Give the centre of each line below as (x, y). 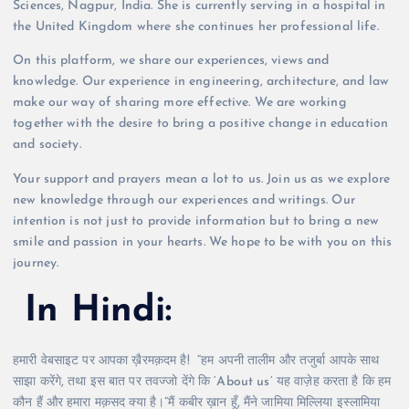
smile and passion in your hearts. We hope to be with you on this (203, 242)
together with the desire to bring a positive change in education (201, 124)
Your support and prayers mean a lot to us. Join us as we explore (202, 179)
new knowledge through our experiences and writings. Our (184, 200)
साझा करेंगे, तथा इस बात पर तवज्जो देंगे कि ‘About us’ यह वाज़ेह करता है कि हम (202, 382)
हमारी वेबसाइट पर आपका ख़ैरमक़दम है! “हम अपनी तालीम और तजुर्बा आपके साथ (196, 361)
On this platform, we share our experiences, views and (171, 61)
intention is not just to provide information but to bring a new (196, 221)
